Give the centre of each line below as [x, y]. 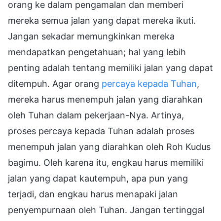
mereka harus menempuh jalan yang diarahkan [105, 99]
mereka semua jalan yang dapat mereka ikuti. [102, 20]
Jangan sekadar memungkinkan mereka [91, 36]
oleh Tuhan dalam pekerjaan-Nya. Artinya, [96, 115]
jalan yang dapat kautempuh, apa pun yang [98, 178]
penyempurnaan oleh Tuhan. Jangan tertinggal [106, 210]
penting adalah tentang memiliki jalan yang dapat [110, 68]
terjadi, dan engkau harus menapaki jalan [93, 194]
